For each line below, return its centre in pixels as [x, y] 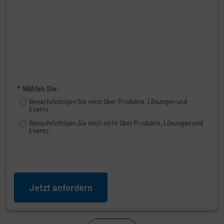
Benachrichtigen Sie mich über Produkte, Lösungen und [108, 101]
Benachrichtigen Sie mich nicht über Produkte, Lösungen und [116, 123]
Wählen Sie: [41, 88]
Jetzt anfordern [61, 187]
